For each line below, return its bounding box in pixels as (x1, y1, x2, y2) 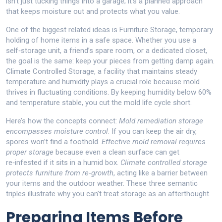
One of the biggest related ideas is (6, 25, 119, 34)
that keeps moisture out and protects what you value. (6, 7, 180, 16)
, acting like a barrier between (113, 168, 208, 177)
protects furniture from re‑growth (6, 168, 113, 177)
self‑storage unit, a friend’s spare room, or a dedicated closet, (6, 46, 207, 55)
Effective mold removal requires (102, 137, 206, 146)
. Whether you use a (132, 36, 196, 45)
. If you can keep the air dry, (108, 127, 197, 136)
